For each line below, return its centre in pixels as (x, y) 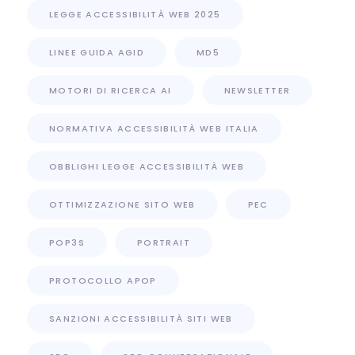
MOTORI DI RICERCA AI (111, 90)
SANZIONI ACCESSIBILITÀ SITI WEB (141, 318)
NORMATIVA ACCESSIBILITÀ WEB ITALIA (154, 128)
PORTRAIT (163, 242)
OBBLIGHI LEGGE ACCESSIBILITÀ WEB (147, 166)
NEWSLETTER (257, 90)
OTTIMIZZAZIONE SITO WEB (122, 204)
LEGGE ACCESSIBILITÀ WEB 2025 (135, 14)
